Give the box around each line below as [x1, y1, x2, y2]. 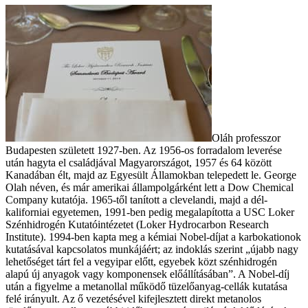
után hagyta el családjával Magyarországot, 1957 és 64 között [5, 156, 272, 168]
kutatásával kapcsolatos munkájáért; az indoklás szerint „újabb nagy [5, 243, 298, 255]
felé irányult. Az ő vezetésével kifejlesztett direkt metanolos [5, 292, 261, 305]
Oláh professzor [212, 131, 280, 144]
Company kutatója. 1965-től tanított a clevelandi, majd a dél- [5, 193, 267, 206]
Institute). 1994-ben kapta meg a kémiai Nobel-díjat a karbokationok [5, 230, 301, 243]
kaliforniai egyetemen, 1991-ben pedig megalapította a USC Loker [5, 206, 294, 218]
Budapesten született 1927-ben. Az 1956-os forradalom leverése [5, 144, 282, 156]
